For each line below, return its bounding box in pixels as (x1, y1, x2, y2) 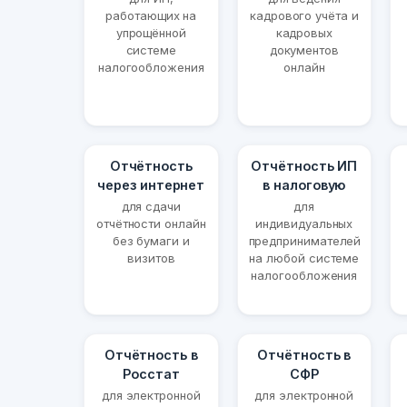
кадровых (275, 25, 333, 41)
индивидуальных (255, 216, 353, 232)
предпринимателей (248, 233, 362, 249)
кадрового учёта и (250, 8, 359, 24)
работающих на (105, 8, 197, 24)
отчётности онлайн (95, 216, 206, 232)
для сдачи (121, 199, 181, 214)
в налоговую (263, 177, 346, 194)
